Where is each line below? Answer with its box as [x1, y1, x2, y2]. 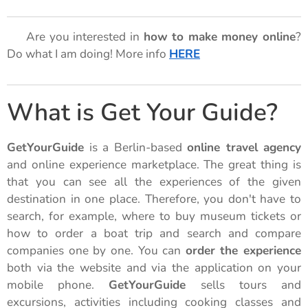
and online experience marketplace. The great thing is [7, 156, 301, 173]
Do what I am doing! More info [7, 45, 169, 62]
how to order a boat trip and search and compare [7, 225, 301, 241]
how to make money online [143, 28, 296, 45]
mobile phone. [7, 276, 109, 293]
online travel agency [187, 139, 301, 155]
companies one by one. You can [7, 242, 186, 258]
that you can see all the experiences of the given [7, 173, 301, 190]
